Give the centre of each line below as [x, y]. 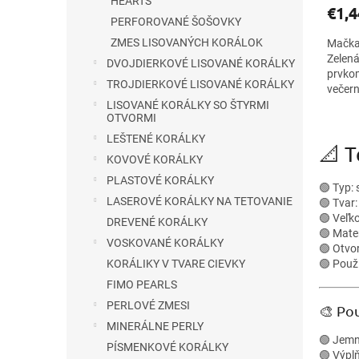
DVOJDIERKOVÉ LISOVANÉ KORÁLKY [201, 63]
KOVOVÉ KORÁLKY [155, 159]
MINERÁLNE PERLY [155, 326]
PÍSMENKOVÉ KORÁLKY [167, 347]
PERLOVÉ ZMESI [148, 305]
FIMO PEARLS [142, 284]
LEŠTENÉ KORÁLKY [156, 139]
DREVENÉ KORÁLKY [157, 222]
